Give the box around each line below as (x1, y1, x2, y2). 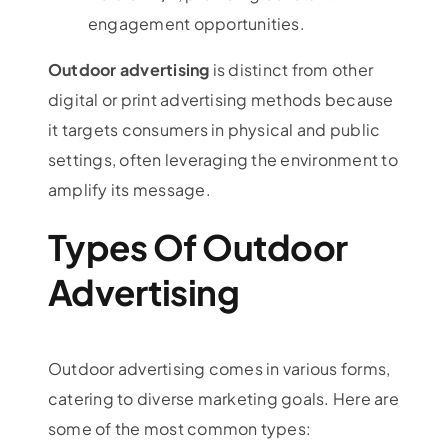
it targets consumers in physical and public (47, 119, 381, 141)
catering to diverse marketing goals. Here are (47, 387, 399, 409)
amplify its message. (47, 179, 211, 201)
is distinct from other (209, 59, 374, 81)
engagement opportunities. (87, 13, 305, 35)
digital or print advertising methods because (47, 89, 394, 111)
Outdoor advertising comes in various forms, (47, 357, 391, 379)
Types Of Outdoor (47, 225, 348, 270)
